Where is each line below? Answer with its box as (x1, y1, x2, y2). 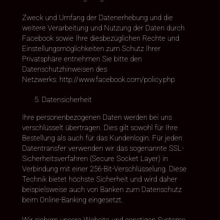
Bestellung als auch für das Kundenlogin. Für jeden (22, 133, 182, 142)
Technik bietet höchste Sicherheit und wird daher (22, 174, 177, 184)
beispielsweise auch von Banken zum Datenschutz (22, 185, 182, 194)
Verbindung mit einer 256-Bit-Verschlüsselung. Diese (22, 164, 187, 173)
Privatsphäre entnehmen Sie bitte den (22, 54, 142, 63)
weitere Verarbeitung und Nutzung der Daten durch (22, 23, 185, 32)
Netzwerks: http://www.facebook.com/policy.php (22, 75, 175, 84)
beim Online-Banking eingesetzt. (22, 195, 123, 204)
